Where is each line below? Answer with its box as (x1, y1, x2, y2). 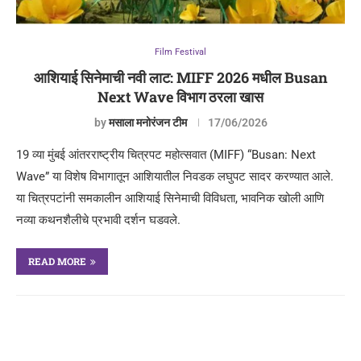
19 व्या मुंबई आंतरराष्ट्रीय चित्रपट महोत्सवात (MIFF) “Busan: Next (16, 147, 316, 162)
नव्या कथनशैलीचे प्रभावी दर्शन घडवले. (16, 213, 180, 227)
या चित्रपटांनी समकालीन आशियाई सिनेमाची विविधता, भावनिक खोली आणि (16, 191, 324, 205)
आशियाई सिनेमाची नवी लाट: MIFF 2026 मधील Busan (34, 68, 327, 87)
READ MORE (28, 255, 86, 268)
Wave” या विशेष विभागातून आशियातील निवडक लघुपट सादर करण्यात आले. (16, 169, 334, 184)
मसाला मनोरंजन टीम (108, 116, 187, 129)
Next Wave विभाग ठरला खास (98, 87, 263, 106)
